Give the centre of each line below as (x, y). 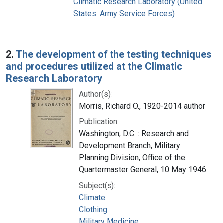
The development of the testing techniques (114, 54)
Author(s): (95, 94)
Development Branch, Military (129, 145)
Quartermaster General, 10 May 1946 (142, 169)
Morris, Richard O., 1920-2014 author (142, 106)
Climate (92, 197)
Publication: (99, 121)
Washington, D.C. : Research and (134, 133)
